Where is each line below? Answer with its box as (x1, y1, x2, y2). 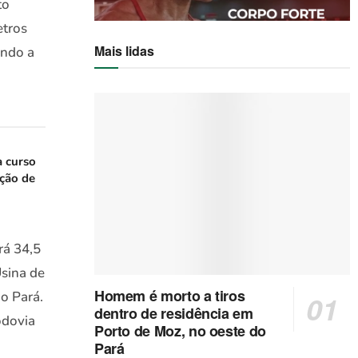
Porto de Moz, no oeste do (93, 320, 266, 342)
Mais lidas (93, 41, 154, 60)
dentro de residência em (93, 303, 253, 324)
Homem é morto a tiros (93, 285, 245, 307)
